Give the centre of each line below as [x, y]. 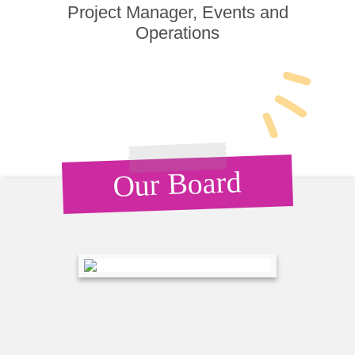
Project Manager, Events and [177, 12]
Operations [177, 33]
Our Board [177, 184]
